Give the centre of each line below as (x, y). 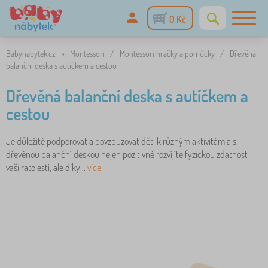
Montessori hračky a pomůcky (167, 54)
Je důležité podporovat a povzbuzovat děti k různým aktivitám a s (121, 141)
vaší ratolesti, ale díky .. (47, 167)
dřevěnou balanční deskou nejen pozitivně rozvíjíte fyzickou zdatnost (127, 154)
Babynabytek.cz (31, 54)
